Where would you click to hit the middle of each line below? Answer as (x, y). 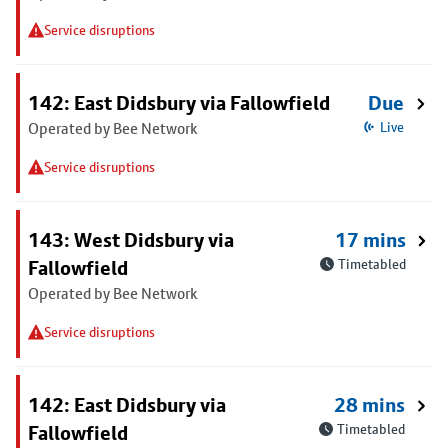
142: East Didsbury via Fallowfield (179, 103)
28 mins (370, 405)
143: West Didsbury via (131, 240)
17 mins (370, 240)
